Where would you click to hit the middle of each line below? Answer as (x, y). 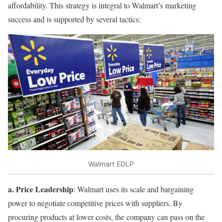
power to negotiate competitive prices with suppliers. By (95, 203)
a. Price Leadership (41, 189)
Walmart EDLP (111, 164)
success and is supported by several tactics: (74, 19)
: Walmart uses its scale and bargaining (134, 189)
